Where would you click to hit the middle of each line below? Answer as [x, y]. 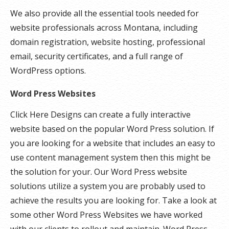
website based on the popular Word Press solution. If [112, 129]
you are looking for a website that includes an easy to [113, 143]
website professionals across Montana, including [104, 28]
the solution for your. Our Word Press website [99, 172]
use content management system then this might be [110, 157]
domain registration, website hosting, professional [108, 42]
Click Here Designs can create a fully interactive [100, 114]
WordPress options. [48, 71]
